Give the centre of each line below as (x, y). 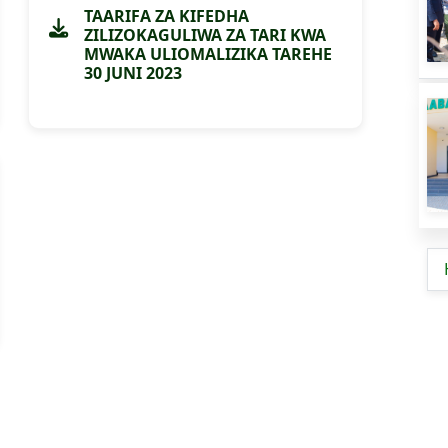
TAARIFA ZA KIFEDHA (166, 16)
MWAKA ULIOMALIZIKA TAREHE (208, 54)
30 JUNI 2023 (133, 73)
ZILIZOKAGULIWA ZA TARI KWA (205, 35)
